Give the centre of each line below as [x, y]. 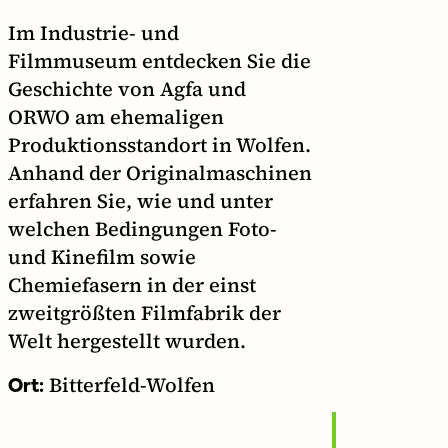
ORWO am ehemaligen [116, 116]
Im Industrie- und [93, 32]
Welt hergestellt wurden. [127, 340]
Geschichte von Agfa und [127, 88]
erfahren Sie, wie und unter [140, 200]
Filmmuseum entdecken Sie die [159, 60]
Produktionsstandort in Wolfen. [159, 144]
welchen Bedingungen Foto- [142, 228]
